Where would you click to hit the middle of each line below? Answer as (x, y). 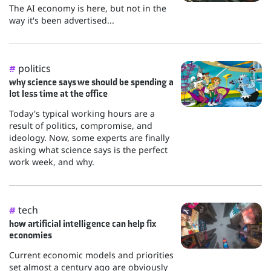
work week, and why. (52, 162)
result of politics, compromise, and (81, 126)
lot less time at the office (58, 94)
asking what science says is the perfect (88, 150)
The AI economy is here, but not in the (88, 8)
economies (31, 235)
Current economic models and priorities (91, 255)
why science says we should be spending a (91, 82)
